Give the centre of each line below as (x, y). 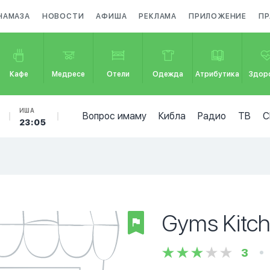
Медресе (69, 74)
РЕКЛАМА (158, 16)
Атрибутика (218, 74)
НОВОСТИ (63, 16)
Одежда (168, 74)
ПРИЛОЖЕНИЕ (218, 16)
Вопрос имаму (114, 116)
